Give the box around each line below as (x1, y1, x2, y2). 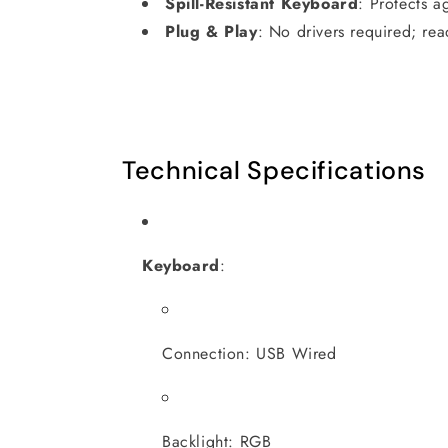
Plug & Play (165, 19, 258, 43)
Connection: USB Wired (162, 341, 337, 365)
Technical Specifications (122, 153, 427, 187)
